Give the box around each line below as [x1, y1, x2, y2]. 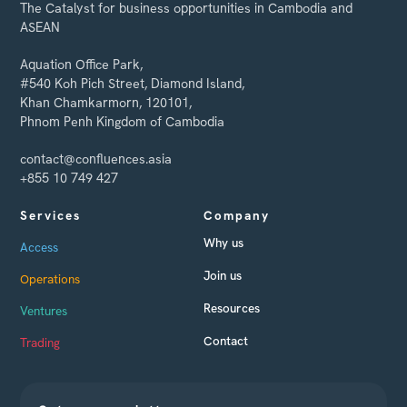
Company [203, 206, 270, 223]
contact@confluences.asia [20, 150, 173, 167]
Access [20, 238, 59, 255]
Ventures [20, 302, 68, 319]
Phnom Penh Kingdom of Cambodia [20, 113, 225, 130]
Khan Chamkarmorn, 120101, [20, 94, 193, 111]
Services [20, 206, 82, 223]
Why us [203, 233, 243, 251]
